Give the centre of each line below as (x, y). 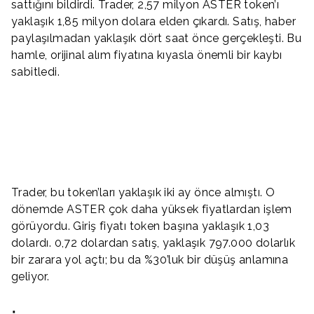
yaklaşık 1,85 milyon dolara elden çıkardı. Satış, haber (153, 21)
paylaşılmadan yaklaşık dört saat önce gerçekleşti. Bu (157, 38)
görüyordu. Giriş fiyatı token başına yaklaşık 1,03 (140, 226)
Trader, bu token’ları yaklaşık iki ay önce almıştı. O (143, 192)
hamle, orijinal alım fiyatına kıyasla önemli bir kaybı (147, 55)
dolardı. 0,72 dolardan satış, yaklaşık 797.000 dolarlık (153, 243)
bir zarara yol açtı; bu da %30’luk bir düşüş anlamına (150, 259)
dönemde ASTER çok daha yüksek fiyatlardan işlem (152, 209)
